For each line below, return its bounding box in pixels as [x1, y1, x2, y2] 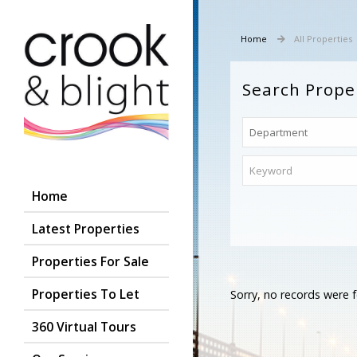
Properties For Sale [32, 252, 149, 270]
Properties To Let [32, 284, 139, 303]
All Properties [294, 33, 353, 45]
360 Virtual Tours [32, 317, 136, 335]
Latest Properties [32, 219, 139, 237]
